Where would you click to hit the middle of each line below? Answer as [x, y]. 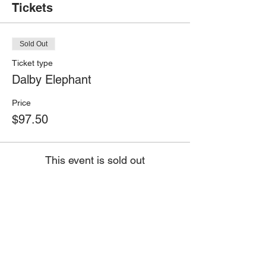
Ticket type [32, 63]
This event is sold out [95, 160]
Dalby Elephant [52, 79]
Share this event [58, 225]
